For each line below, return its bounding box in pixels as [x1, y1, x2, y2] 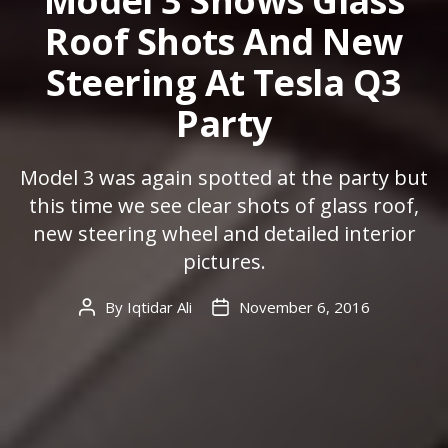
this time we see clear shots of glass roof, [29, 191, 419, 219]
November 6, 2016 [238, 296, 370, 317]
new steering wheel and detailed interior [32, 219, 416, 247]
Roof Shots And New [45, 16, 403, 66]
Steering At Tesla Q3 [46, 57, 402, 107]
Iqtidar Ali [126, 296, 192, 317]
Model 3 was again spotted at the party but [20, 163, 428, 191]
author [85, 319, 131, 340]
